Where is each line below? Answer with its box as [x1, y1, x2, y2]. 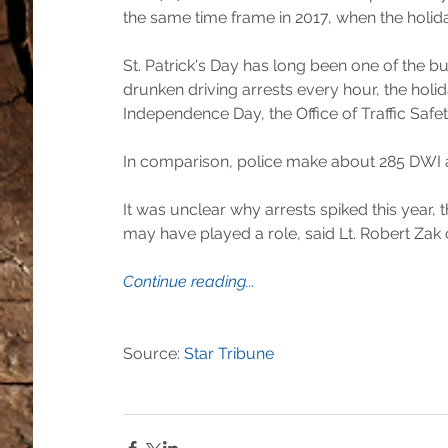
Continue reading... [123, 272, 255, 291]
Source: [123, 344, 184, 363]
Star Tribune [184, 344, 278, 363]
